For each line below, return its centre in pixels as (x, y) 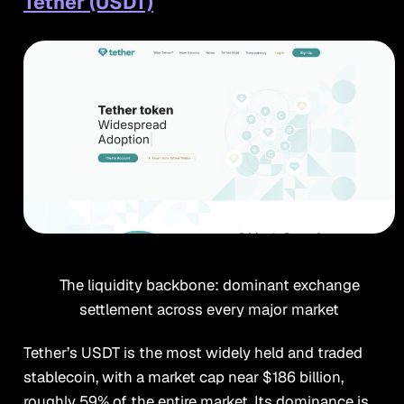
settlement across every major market (209, 309)
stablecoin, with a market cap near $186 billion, (183, 377)
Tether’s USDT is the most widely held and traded (193, 353)
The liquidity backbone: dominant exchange (209, 285)
